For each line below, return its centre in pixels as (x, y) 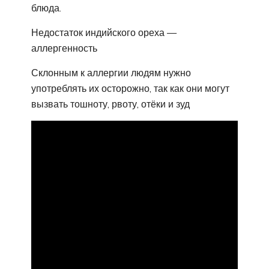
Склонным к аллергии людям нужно (111, 73)
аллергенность (64, 48)
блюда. (46, 8)
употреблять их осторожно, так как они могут (130, 89)
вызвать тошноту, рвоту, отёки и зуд (110, 104)
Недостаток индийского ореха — (104, 33)
